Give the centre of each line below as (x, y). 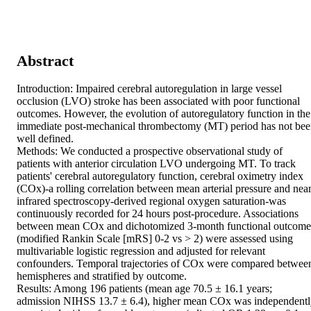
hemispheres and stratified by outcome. (103, 276)
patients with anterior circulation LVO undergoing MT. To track (156, 164)
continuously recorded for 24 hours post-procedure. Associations (158, 214)
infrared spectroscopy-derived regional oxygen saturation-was (151, 201)
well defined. (47, 139)
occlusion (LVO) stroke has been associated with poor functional (158, 101)
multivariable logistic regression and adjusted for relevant (141, 251)
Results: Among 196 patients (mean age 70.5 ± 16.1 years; (144, 289)
